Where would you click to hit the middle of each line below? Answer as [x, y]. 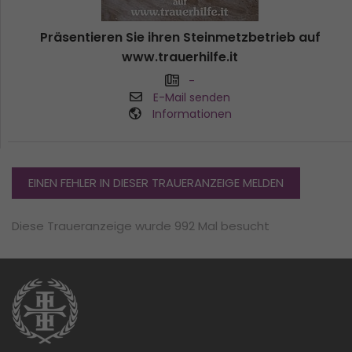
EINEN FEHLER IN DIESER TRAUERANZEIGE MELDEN [156, 182]
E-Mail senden [192, 97]
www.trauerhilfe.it [180, 57]
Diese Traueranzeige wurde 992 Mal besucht [141, 225]
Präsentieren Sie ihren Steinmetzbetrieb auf [180, 37]
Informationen [192, 114]
